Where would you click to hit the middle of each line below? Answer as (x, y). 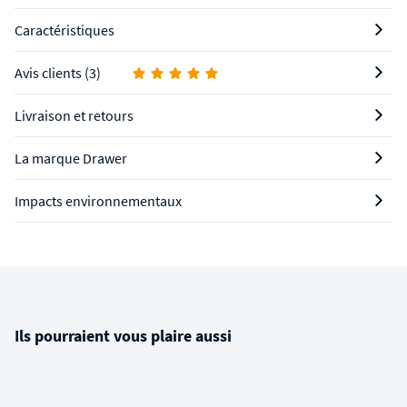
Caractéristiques (65, 30)
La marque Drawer (71, 159)
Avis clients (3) (58, 73)
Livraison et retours (74, 116)
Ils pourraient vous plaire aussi (123, 336)
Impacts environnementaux (98, 201)
